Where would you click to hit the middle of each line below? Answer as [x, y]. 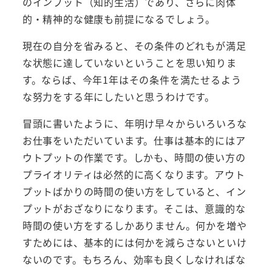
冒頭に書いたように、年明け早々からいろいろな [134, 123]
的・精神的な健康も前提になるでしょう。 [119, 19]
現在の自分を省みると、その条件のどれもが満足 [134, 45]
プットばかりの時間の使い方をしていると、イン [134, 191]
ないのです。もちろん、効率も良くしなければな [134, 259]
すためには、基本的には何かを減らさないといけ [134, 242]
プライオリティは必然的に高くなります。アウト [134, 174]
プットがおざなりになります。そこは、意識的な [134, 208]
